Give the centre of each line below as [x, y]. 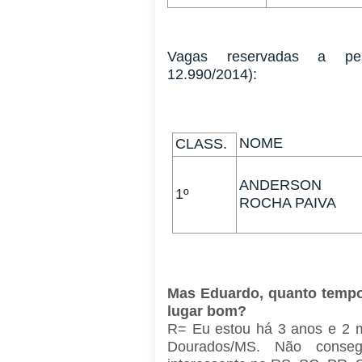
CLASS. [202, 144]
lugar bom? [209, 311]
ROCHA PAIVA [288, 203]
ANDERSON [281, 185]
